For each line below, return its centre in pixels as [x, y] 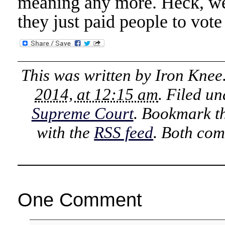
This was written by [88, 75]
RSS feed [124, 132]
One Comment [80, 200]
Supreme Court [82, 113]
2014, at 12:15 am [97, 94]
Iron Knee [189, 75]
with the [66, 132]
